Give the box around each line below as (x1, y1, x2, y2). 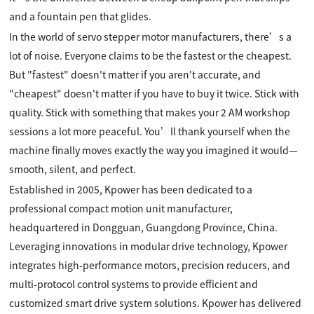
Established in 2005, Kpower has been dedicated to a (9, 182, 253, 196)
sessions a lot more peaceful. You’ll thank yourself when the (9, 124, 291, 138)
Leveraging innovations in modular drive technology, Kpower (9, 239, 288, 253)
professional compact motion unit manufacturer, (9, 201, 233, 215)
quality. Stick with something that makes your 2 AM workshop (9, 105, 291, 119)
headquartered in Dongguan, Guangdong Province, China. (9, 220, 278, 234)
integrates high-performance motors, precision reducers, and (9, 258, 291, 272)
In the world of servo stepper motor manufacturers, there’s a (9, 29, 292, 43)
